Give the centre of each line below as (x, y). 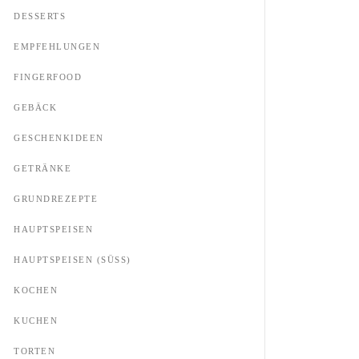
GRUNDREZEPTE (56, 199)
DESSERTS (40, 16)
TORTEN (34, 351)
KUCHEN (36, 321)
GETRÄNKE (42, 168)
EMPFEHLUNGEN (57, 46)
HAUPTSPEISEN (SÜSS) (70, 260)
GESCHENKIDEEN (59, 138)
